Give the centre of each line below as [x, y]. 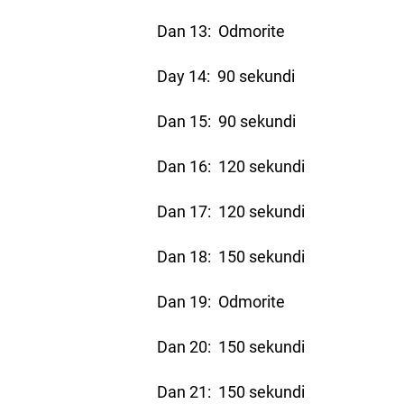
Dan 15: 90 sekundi [227, 120]
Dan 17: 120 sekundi [231, 211]
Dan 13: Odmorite [221, 30]
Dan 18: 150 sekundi [231, 256]
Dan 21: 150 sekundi [231, 391]
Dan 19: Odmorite [221, 301]
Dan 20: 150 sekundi [231, 346]
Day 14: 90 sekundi [226, 75]
